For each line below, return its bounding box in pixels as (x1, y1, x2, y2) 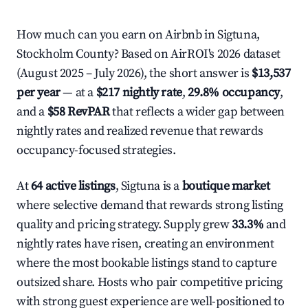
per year (16, 85, 60, 100)
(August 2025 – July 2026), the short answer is (16, 65, 252, 81)
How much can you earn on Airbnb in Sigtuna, (16, 27, 260, 43)
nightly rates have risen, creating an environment (16, 236, 274, 252)
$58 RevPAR (47, 104, 110, 120)
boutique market (181, 178, 270, 194)
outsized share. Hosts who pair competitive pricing (16, 274, 283, 290)
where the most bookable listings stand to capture (16, 255, 277, 271)
